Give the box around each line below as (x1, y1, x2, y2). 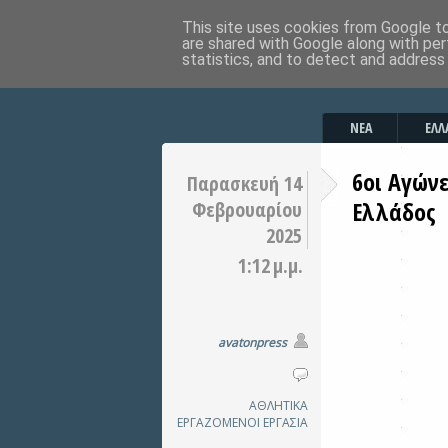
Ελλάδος (352, 195, 436, 228)
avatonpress (218, 334, 287, 351)
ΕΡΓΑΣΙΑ (263, 414, 308, 431)
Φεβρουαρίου (192, 196, 302, 223)
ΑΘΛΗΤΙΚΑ (249, 397, 308, 414)
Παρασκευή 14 (187, 170, 302, 197)
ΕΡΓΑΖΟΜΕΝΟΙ (177, 414, 260, 431)
